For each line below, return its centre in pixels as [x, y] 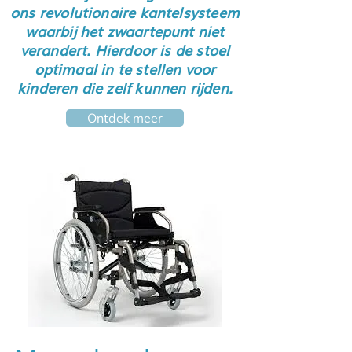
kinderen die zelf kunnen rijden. [125, 87]
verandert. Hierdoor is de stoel [125, 49]
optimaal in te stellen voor [125, 68]
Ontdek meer [125, 118]
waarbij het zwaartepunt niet [125, 31]
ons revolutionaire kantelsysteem [125, 12]
